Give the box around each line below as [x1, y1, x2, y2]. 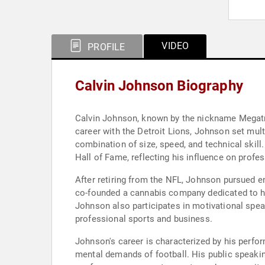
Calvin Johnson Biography [75, 77, 243, 94]
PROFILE [85, 41, 125, 53]
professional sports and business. [75, 214, 212, 224]
